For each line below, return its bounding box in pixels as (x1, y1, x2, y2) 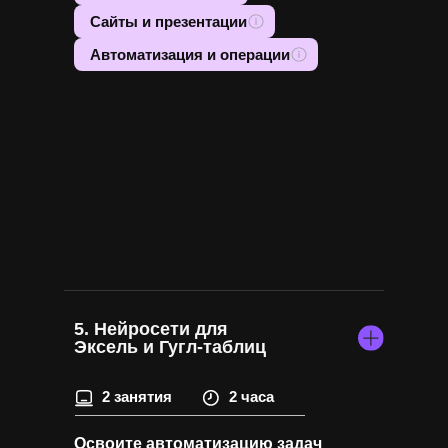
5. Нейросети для (74, 319, 228, 339)
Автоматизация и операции (90, 45, 290, 63)
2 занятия (102, 388, 172, 405)
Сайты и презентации (90, 12, 247, 30)
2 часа (229, 388, 274, 405)
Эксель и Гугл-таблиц (74, 337, 266, 357)
